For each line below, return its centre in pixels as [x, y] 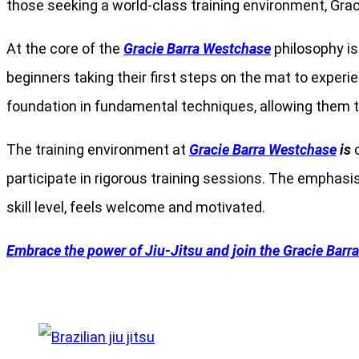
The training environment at [98, 149]
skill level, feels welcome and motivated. [136, 207]
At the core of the [65, 48]
